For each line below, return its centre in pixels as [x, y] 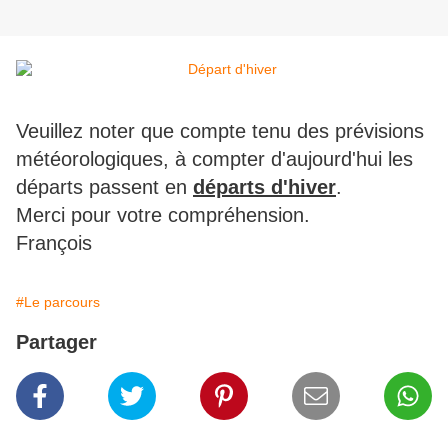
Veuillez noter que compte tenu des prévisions [220, 131]
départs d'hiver [264, 187]
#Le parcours [58, 302]
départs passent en [104, 187]
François [54, 243]
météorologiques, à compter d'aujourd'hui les [214, 159]
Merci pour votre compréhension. [163, 215]
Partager [56, 342]
